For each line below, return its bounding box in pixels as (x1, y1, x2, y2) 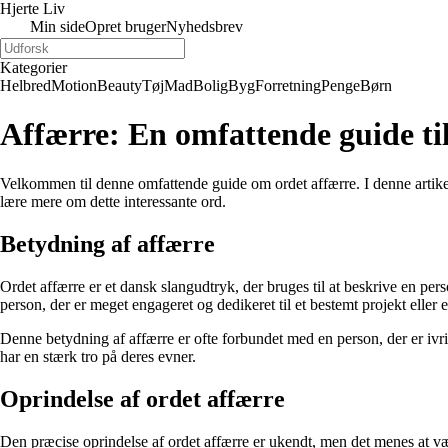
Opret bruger (85, 18, 166, 35)
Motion (51, 77, 97, 94)
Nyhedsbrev (166, 18, 243, 35)
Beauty (97, 77, 142, 94)
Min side (30, 18, 85, 35)
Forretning (255, 77, 321, 94)
